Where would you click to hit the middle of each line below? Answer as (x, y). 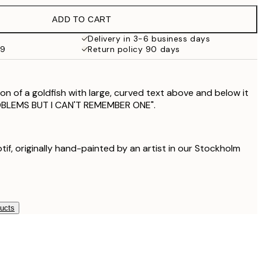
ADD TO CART (82, 19)
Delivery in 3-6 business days (149, 39)
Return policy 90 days (134, 49)
